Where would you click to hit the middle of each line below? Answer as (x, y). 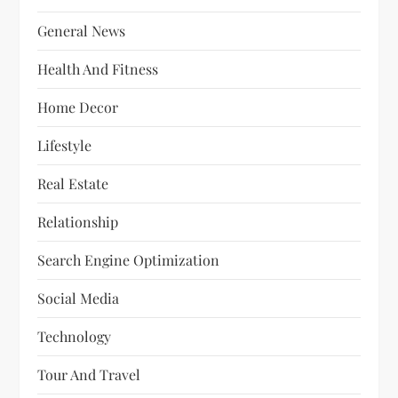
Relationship (78, 222)
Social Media (79, 298)
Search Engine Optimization (129, 260)
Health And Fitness (98, 69)
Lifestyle (65, 146)
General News (82, 31)
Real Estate (73, 184)
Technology (75, 337)
